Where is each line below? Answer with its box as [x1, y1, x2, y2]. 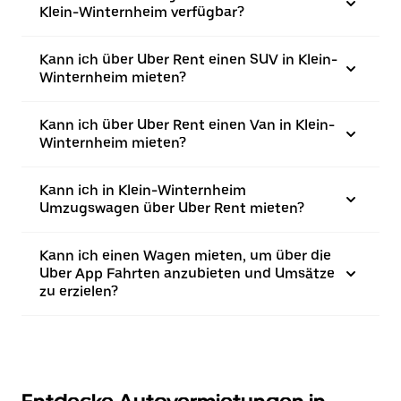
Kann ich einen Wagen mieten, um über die [39, 247, 331, 264]
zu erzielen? [39, 283, 118, 300]
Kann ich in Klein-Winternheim [39, 182, 246, 199]
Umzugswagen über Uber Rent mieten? [39, 200, 304, 217]
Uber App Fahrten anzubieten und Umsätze [39, 265, 335, 282]
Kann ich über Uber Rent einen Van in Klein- [39, 116, 335, 133]
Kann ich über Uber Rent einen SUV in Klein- [39, 51, 337, 68]
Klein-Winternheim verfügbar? [39, 4, 244, 21]
